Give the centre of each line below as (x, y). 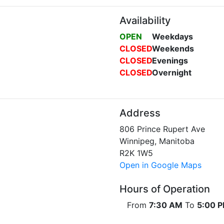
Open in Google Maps (160, 165)
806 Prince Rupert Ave (162, 129)
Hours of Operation (165, 189)
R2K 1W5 (136, 153)
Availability (145, 20)
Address (140, 113)
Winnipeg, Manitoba (157, 141)
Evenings (170, 60)
